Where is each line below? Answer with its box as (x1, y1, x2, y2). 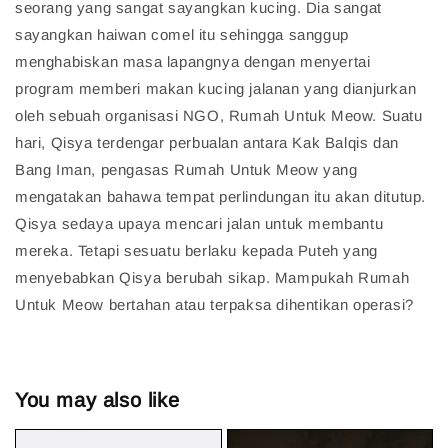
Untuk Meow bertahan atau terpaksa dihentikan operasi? (15, 296, 414, 314)
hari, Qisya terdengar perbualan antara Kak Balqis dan (15, 134, 399, 152)
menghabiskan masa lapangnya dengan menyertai (15, 53, 371, 71)
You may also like (15, 388, 180, 411)
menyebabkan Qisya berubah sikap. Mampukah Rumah (15, 269, 410, 287)
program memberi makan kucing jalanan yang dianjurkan (15, 80, 417, 98)
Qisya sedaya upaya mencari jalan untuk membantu (15, 215, 384, 233)
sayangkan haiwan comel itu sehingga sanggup (15, 26, 349, 44)
